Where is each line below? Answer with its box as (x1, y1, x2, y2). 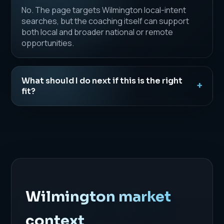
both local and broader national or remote (21, 26, 173, 37)
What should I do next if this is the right (21, 75, 183, 86)
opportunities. (21, 37, 74, 48)
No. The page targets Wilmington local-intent (21, 4, 186, 15)
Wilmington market (25, 187, 171, 205)
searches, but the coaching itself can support (21, 15, 189, 26)
